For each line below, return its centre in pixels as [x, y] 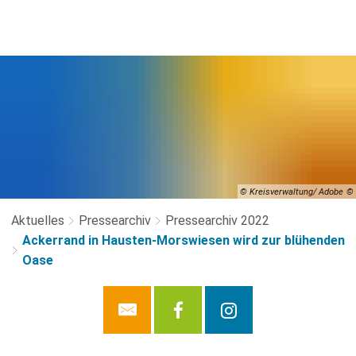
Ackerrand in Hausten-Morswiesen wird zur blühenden [184, 240]
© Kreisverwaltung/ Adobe [292, 192]
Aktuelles [38, 221]
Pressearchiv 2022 [217, 221]
